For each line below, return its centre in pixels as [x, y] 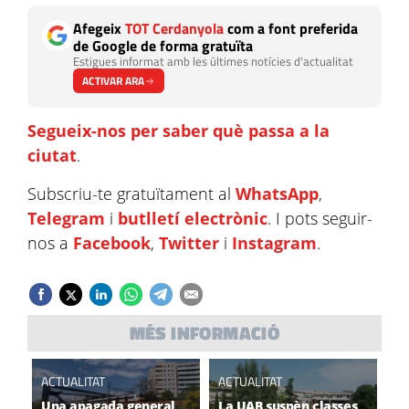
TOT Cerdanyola [174, 28]
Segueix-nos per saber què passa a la [178, 131]
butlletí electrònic [193, 218]
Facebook [112, 243]
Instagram [274, 243]
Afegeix [99, 28]
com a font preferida [291, 28]
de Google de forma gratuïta [163, 46]
